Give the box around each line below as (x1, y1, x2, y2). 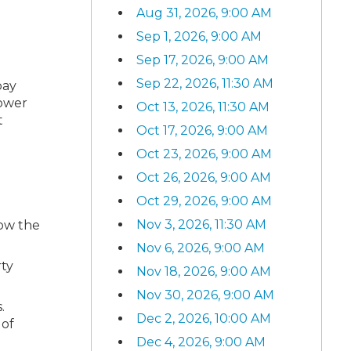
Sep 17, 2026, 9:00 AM (136, 52, 269, 67)
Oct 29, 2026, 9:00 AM (136, 193, 272, 208)
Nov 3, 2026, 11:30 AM (136, 216, 266, 232)
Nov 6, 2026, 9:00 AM (136, 240, 265, 255)
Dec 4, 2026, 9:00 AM (136, 334, 266, 349)
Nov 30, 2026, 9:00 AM (136, 287, 274, 302)
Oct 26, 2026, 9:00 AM (136, 169, 271, 185)
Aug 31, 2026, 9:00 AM (136, 5, 272, 20)
